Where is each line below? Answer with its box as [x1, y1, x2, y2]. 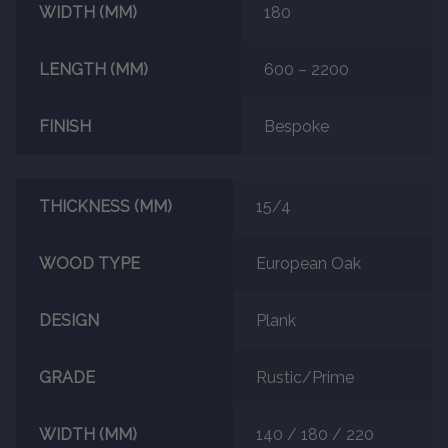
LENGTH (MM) [38, 60, 148, 80]
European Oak [255, 253, 361, 273]
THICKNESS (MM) [38, 196, 172, 216]
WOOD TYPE [38, 253, 140, 273]
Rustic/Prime [255, 367, 354, 387]
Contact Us [16, 68, 99, 88]
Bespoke [263, 117, 329, 137]
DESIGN [38, 310, 99, 330]
